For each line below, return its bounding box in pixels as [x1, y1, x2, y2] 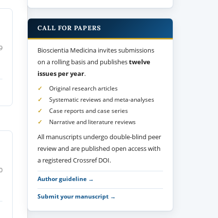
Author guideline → [37, 174, 94, 182]
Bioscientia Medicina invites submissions [37, 45, 155, 54]
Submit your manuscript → [37, 192, 116, 200]
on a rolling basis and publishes [37, 57, 129, 66]
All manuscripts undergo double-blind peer [37, 132, 162, 141]
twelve [129, 57, 151, 66]
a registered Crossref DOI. [37, 155, 111, 164]
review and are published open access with [37, 144, 161, 153]
